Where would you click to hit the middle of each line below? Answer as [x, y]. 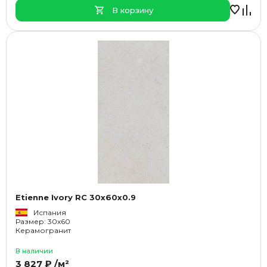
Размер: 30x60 [43, 221]
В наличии [34, 251]
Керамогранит [43, 230]
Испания [50, 212]
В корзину [132, 10]
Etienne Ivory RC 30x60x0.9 [76, 197]
